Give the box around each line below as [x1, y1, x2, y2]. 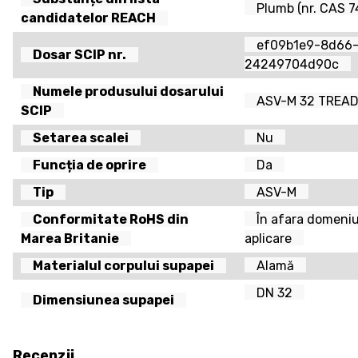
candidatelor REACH [21, 10, 156, 26]
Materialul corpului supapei [33, 257, 214, 273]
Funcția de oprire [33, 157, 146, 173]
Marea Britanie [21, 230, 119, 246]
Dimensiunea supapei [33, 292, 174, 308]
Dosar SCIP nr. [33, 46, 126, 62]
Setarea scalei [33, 129, 129, 145]
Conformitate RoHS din [33, 211, 189, 227]
